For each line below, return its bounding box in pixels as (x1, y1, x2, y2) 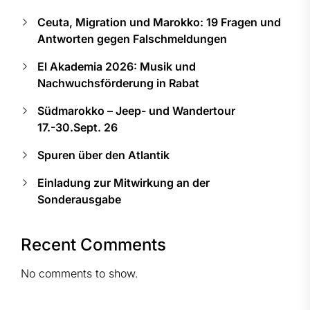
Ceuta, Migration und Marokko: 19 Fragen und (37, 15, 281, 29)
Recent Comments (21, 234, 166, 255)
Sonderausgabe (37, 192, 121, 206)
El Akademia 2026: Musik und (37, 59, 196, 73)
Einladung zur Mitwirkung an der (37, 175, 210, 190)
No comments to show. (21, 266, 138, 280)
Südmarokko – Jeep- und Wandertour (37, 103, 235, 118)
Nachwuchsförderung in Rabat (37, 75, 199, 90)
